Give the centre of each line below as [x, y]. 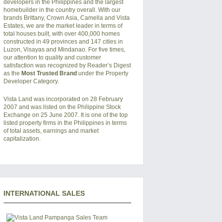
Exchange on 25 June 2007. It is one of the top [65, 115]
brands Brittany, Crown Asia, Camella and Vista [66, 18]
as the [12, 73]
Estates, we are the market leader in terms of [63, 26]
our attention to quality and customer [52, 57]
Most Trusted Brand [49, 73]
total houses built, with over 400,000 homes [61, 34]
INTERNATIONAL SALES [44, 193]
